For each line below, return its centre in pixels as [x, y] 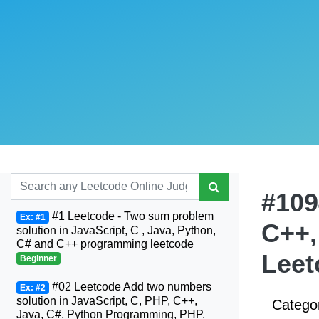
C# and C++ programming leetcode [105, 244]
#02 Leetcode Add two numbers [130, 287]
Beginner [38, 258]
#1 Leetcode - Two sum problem [131, 216]
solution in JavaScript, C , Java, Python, [116, 230]
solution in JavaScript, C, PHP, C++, [107, 301]
